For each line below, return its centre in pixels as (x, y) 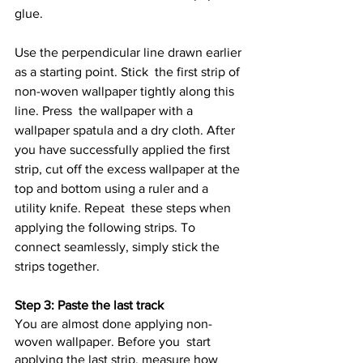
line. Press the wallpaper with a (105, 111)
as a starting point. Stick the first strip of (129, 72)
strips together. (57, 267)
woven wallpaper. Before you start (114, 342)
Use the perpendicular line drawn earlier (130, 53)
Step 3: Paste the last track (89, 305)
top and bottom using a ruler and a (113, 189)
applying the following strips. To (107, 228)
